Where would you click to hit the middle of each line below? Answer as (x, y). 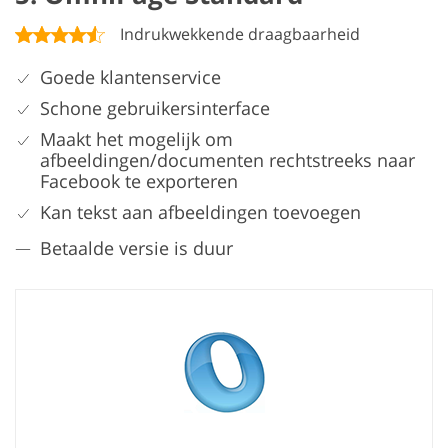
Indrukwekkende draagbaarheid (240, 33)
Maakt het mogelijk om (136, 138)
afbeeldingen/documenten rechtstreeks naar (227, 159)
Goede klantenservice (130, 76)
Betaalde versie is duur (136, 247)
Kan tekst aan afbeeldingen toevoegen (200, 211)
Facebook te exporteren (139, 180)
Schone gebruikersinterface (155, 107)
